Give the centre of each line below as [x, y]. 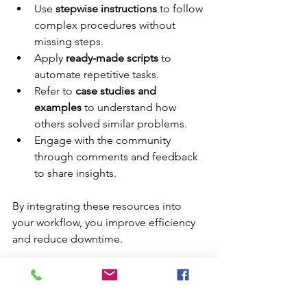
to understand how [130, 107]
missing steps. [69, 41]
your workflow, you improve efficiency [105, 222]
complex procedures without [106, 25]
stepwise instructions [106, 8]
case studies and [117, 90]
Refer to [55, 90]
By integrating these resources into [98, 206]
